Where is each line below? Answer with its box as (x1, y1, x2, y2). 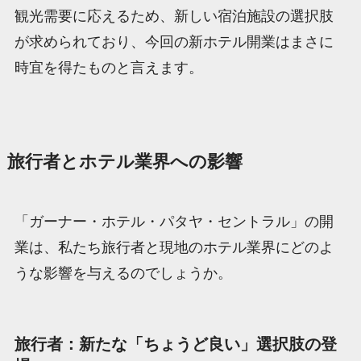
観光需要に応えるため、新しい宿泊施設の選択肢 (14, 7, 334, 24)
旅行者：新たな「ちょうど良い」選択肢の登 (14, 335, 337, 354)
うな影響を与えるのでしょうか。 (14, 264, 232, 281)
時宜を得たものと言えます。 (14, 59, 203, 76)
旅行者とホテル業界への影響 (6, 151, 243, 172)
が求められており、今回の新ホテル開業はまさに (14, 33, 334, 50)
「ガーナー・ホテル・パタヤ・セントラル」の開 (14, 213, 334, 230)
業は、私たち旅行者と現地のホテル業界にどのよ (14, 239, 334, 255)
